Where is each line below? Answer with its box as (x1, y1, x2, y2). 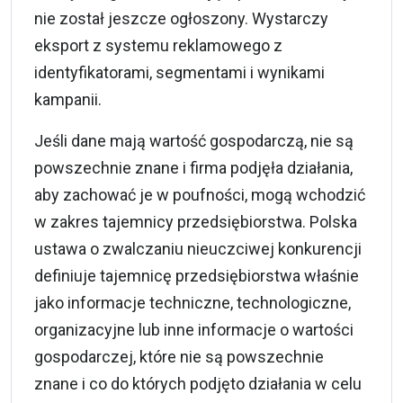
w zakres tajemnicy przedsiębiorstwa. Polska (34, 211, 357, 231)
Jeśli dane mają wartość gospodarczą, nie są (34, 130, 354, 150)
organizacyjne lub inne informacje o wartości (34, 319, 354, 339)
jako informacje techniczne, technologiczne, (34, 292, 351, 312)
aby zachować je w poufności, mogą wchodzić (34, 184, 365, 204)
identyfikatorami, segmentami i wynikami (34, 62, 325, 82)
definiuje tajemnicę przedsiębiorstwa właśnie (34, 265, 359, 285)
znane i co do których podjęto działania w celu (34, 373, 362, 393)
